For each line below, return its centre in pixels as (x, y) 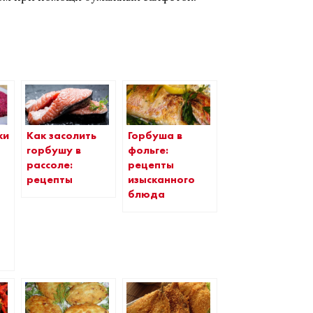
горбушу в (54, 150)
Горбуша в (155, 135)
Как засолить (62, 135)
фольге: (148, 150)
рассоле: (50, 165)
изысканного (162, 179)
